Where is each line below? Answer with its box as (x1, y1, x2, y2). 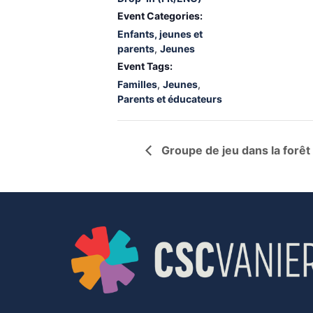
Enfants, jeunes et (117, 28, 203, 40)
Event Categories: (117, 10, 203, 22)
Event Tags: (117, 60, 173, 72)
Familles (117, 78, 157, 90)
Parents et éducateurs (117, 93, 222, 105)
